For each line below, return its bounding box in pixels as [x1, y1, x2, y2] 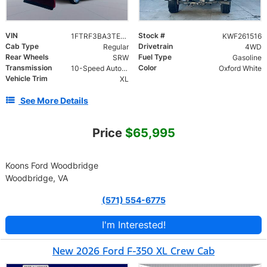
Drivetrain [138, 41, 173, 51]
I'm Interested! [101, 218, 166, 231]
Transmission [5, 63, 52, 72]
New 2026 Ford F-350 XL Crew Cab [52, 244, 215, 257]
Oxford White [218, 63, 262, 73]
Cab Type [5, 41, 39, 51]
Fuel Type [138, 52, 172, 61]
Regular [103, 42, 129, 51]
